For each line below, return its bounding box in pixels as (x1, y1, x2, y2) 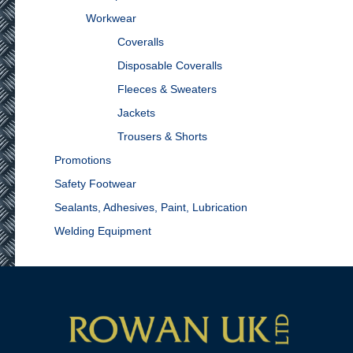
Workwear (85, 12, 136, 24)
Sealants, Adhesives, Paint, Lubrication (54, 201, 247, 214)
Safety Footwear (54, 177, 136, 190)
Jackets (117, 106, 155, 119)
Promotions (54, 154, 111, 166)
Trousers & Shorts (117, 130, 207, 143)
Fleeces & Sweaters (117, 83, 217, 95)
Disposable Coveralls (117, 59, 222, 72)
